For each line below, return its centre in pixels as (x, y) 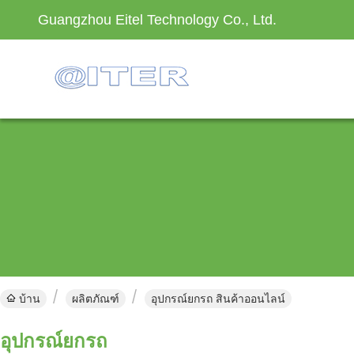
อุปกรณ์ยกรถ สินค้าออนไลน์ (218, 299)
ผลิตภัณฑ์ (96, 299)
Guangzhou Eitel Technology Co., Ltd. (157, 20)
